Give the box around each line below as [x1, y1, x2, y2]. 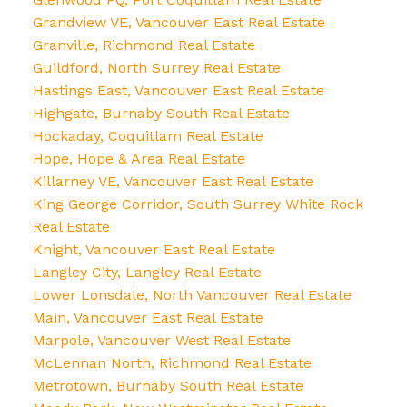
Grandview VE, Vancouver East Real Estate [32, 14, 325, 32]
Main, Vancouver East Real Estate [32, 309, 263, 327]
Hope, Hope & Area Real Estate [32, 150, 245, 168]
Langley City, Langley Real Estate [32, 263, 262, 282]
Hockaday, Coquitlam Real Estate [32, 127, 263, 145]
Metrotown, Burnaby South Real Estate [32, 377, 303, 395]
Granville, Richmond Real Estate [32, 36, 255, 55]
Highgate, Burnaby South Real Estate [32, 104, 290, 123]
